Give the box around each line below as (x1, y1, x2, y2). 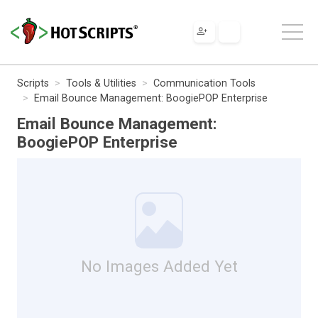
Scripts (17, 77, 49, 89)
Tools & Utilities (66, 77, 136, 89)
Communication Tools (153, 77, 256, 89)
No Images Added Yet (80, 256, 238, 275)
